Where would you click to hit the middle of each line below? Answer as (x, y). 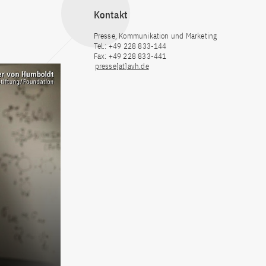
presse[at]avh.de (122, 66)
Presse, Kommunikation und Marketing (155, 36)
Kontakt (110, 15)
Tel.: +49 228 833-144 (130, 46)
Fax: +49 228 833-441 (130, 56)
